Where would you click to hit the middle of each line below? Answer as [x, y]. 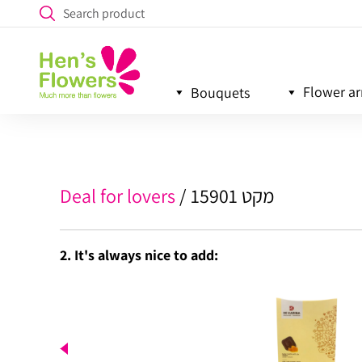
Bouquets [220, 92]
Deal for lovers [117, 196]
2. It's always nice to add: [139, 255]
